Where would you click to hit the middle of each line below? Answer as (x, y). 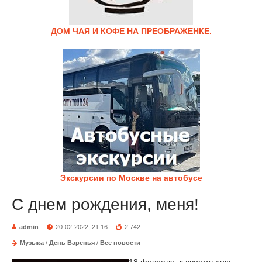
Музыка (32, 243)
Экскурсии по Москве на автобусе (131, 178)
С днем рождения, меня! (105, 204)
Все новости (120, 243)
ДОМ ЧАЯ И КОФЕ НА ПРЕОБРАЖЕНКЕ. (131, 31)
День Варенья (72, 243)
